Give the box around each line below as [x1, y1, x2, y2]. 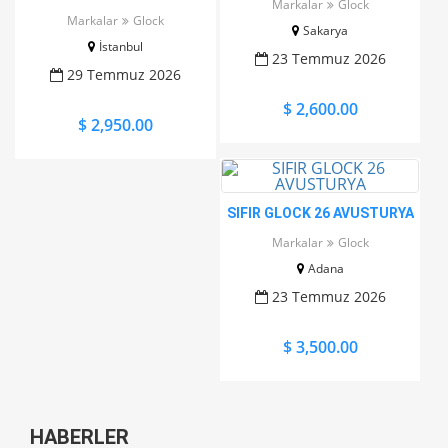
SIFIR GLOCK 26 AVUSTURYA [226, 205, 414, 221]
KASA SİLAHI [73, 3, 157, 19]
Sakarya [303, 22, 349, 39]
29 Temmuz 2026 [62, 65, 181, 84]
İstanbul [98, 38, 143, 55]
